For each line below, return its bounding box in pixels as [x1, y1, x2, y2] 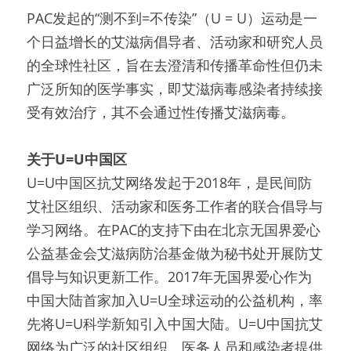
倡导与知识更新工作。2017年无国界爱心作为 [27, 267, 312, 286]
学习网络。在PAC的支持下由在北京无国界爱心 [27, 220, 320, 239]
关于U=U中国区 [27, 150, 127, 168]
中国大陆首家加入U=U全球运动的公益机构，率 [27, 291, 323, 309]
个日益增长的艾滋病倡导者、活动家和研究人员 [27, 32, 323, 51]
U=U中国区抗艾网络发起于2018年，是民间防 [27, 173, 312, 192]
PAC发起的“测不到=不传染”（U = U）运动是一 [27, 9, 317, 27]
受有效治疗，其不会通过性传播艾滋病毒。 [27, 103, 295, 121]
